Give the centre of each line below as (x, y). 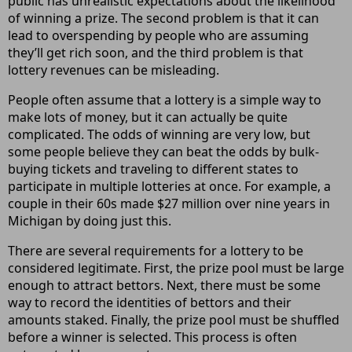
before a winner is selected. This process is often (152, 337)
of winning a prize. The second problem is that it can (163, 18)
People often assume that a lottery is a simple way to (165, 100)
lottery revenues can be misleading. (114, 70)
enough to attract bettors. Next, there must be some (164, 285)
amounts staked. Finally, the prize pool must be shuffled (174, 320)
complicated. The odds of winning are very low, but (159, 134)
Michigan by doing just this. (90, 221)
